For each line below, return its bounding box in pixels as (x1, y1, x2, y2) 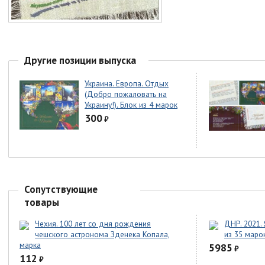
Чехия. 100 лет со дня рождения (35, 218, 151, 230)
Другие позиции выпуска (24, 53, 136, 67)
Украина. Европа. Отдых (85, 78, 169, 89)
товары (24, 196, 59, 209)
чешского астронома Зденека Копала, (35, 229, 170, 240)
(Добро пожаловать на (85, 89, 167, 100)
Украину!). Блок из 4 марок (85, 99, 177, 111)
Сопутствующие (24, 183, 98, 196)
